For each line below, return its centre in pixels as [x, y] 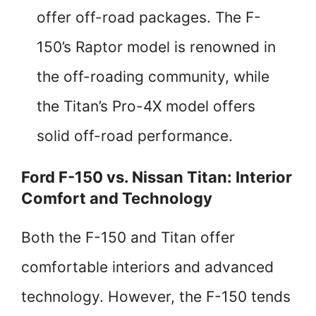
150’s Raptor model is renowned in [156, 47]
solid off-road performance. [135, 136]
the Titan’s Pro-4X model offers [146, 107]
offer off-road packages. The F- [149, 18]
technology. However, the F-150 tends [156, 297]
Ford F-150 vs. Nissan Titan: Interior [157, 177]
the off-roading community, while [153, 77]
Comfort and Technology [117, 199]
